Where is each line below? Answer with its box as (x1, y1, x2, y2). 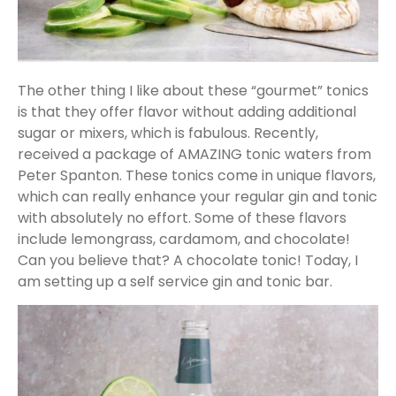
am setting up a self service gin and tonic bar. (18, 270, 332, 292)
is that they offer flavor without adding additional (18, 101, 356, 122)
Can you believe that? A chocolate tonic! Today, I (18, 249, 358, 270)
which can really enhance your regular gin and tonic (18, 186, 377, 207)
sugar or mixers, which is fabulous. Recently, (18, 122, 318, 143)
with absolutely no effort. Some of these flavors (18, 207, 346, 228)
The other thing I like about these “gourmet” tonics (18, 80, 369, 101)
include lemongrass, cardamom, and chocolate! (18, 228, 350, 249)
